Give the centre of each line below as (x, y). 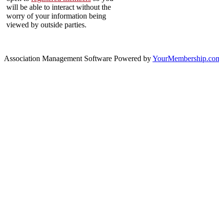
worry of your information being (56, 16)
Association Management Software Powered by (78, 58)
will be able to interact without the (59, 7)
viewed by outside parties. (46, 25)
